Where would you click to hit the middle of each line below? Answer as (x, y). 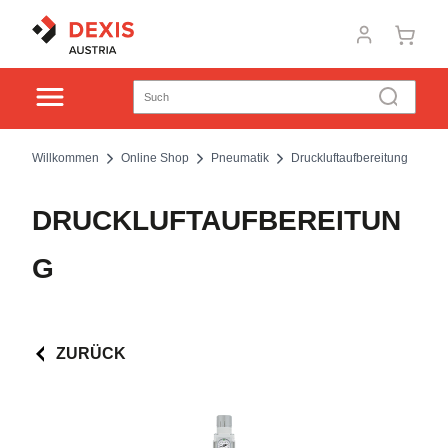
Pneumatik (240, 158)
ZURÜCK (91, 353)
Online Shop (155, 158)
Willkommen (65, 158)
